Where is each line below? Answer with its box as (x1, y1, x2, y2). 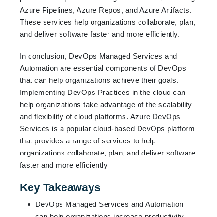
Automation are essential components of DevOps (19, 63, 186, 72)
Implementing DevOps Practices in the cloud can (19, 88, 186, 96)
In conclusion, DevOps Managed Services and (19, 51, 177, 60)
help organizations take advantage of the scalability (19, 100, 192, 108)
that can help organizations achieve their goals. (19, 76, 179, 84)
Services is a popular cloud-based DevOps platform (19, 124, 195, 133)
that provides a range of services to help (19, 136, 156, 145)
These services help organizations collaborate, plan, (19, 17, 196, 26)
